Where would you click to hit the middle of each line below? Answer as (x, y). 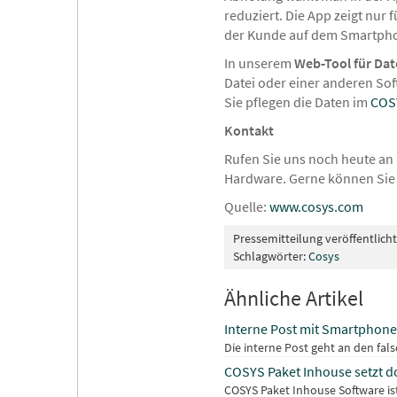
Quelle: (247, 207)
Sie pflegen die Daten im (297, 102)
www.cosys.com (316, 207)
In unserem (258, 63)
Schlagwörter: (271, 257)
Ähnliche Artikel (294, 299)
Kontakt (249, 131)
